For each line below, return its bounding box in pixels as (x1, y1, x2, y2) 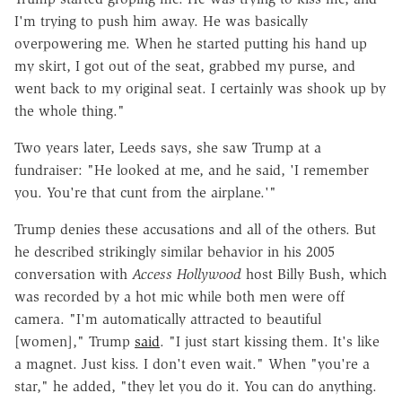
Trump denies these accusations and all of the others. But (14, 220, 376, 238)
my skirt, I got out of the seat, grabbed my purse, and (14, 57, 355, 74)
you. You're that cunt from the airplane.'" (14, 183, 276, 201)
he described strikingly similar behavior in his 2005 (14, 242, 335, 260)
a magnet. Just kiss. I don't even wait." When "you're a (14, 354, 370, 372)
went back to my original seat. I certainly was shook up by (14, 79, 386, 97)
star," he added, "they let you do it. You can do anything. (14, 377, 377, 395)
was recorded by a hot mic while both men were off (14, 287, 345, 305)
